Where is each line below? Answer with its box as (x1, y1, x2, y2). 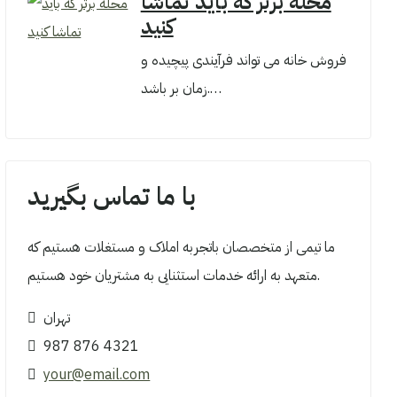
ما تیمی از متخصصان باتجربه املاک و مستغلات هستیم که (27, 237, 336, 258)
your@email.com (43, 364, 151, 385)
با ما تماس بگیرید (27, 178, 197, 215)
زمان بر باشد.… (206, 78, 222, 99)
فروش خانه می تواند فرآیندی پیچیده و (140, 50, 346, 71)
